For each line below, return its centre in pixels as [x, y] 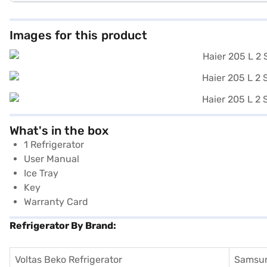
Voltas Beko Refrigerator [69, 260]
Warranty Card [56, 202]
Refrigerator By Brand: [63, 226]
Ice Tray [41, 173]
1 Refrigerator [54, 145]
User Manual [52, 159]
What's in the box [59, 131]
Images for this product [78, 35]
